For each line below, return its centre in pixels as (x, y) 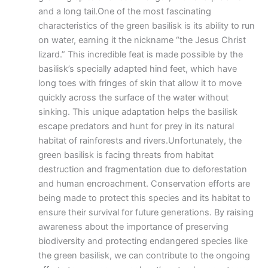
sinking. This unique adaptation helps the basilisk (138, 112)
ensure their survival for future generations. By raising (146, 213)
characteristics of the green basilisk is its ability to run (146, 26)
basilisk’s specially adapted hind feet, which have (137, 69)
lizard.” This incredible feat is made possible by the (140, 55)
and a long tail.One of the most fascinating (124, 12)
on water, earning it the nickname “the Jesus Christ (142, 40)
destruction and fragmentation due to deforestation (142, 170)
